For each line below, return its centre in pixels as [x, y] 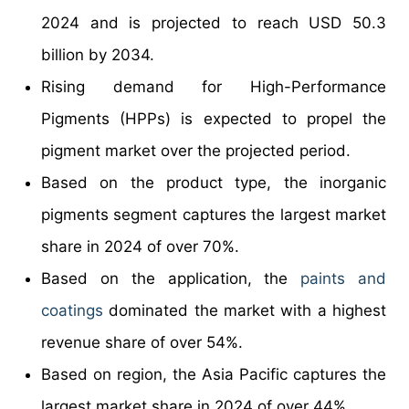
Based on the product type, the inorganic [214, 182]
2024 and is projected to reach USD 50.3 [214, 22]
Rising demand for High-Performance [214, 86]
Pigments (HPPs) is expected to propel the [214, 118]
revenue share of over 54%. [142, 342]
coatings [72, 310]
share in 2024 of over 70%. [140, 246]
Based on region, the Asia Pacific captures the [214, 374]
